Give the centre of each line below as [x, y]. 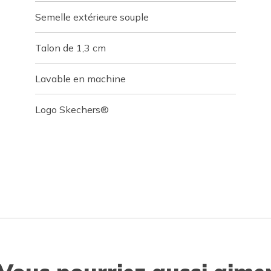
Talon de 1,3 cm [71, 48]
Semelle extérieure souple [92, 17]
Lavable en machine [81, 79]
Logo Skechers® [72, 109]
